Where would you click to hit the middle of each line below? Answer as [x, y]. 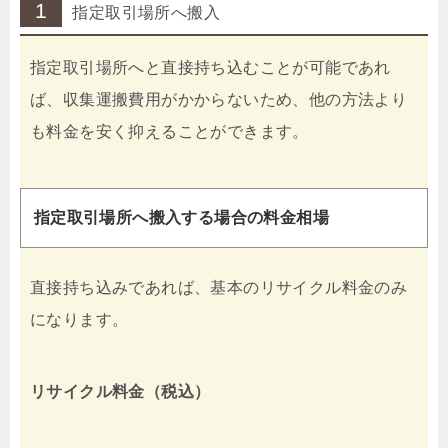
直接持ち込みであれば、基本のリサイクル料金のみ [219, 287]
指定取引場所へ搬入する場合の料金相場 [181, 217]
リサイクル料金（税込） [120, 391]
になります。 [79, 319]
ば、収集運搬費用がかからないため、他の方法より [219, 100]
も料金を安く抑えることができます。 [169, 132]
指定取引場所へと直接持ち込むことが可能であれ [210, 68]
